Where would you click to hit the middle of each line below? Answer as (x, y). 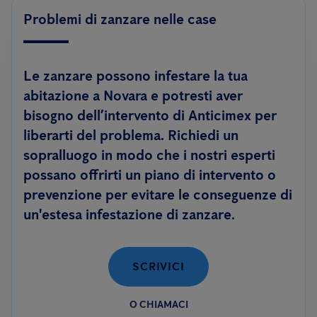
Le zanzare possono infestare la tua (136, 76)
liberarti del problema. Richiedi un (131, 135)
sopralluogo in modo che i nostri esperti (149, 155)
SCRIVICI (158, 266)
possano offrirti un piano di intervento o (150, 175)
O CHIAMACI (158, 305)
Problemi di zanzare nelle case (120, 19)
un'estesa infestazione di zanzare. (129, 214)
